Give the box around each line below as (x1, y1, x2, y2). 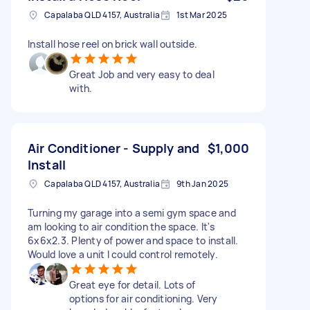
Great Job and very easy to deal (69, 67, 215, 81)
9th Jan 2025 (176, 177, 228, 190)
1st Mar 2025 (176, 8, 227, 21)
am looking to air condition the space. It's (28, 219, 215, 233)
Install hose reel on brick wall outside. (28, 37, 197, 51)
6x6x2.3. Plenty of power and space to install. (28, 233, 239, 247)
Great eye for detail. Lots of (69, 277, 196, 291)
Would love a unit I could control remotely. (28, 247, 218, 261)
